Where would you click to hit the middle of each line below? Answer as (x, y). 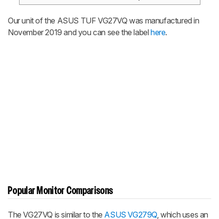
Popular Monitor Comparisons (61, 191)
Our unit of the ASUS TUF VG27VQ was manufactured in (104, 20)
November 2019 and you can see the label (79, 32)
